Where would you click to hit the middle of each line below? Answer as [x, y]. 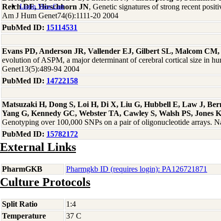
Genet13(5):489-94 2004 [41, 69]
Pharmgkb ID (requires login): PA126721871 [137, 169]
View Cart [51, 6]
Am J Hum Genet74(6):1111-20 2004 [60, 16]
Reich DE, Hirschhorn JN [45, 7]
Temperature [24, 216]
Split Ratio [20, 204]
